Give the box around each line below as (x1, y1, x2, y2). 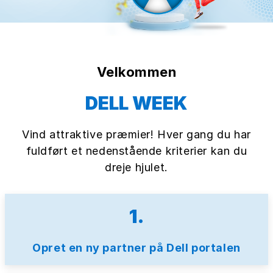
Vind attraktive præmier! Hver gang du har (22, 127, 251, 141)
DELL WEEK (85, 91, 188, 114)
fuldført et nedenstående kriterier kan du (26, 144, 247, 157)
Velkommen (97, 63, 176, 80)
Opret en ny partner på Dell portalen (32, 241, 241, 254)
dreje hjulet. (105, 160, 168, 174)
